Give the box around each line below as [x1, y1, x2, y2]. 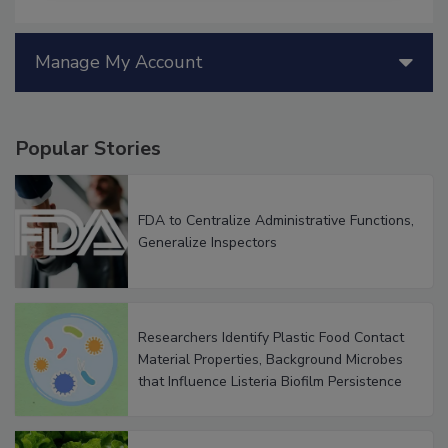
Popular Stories [15, 156, 161, 184]
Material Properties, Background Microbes [138, 370, 403, 390]
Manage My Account [35, 71, 203, 96]
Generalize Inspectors [138, 253, 277, 273]
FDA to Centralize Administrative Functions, [138, 231, 414, 251]
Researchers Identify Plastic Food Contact [138, 348, 404, 368]
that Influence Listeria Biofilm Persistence [138, 392, 402, 412]
